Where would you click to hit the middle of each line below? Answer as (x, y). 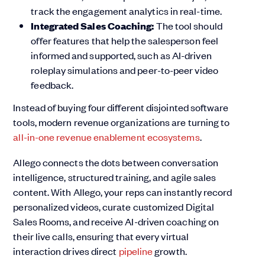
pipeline (136, 251)
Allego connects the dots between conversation (116, 162)
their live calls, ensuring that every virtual (101, 236)
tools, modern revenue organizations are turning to (122, 122)
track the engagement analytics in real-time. (126, 10)
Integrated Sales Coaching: (93, 25)
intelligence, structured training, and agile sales (115, 177)
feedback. (52, 84)
